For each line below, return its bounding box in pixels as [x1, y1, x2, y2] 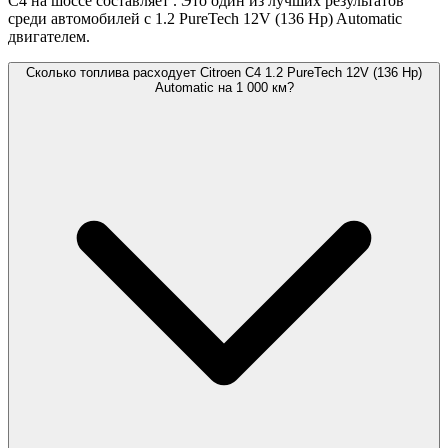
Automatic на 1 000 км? [154, 80, 294, 96]
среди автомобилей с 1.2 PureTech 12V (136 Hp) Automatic [8, 10, 402, 28]
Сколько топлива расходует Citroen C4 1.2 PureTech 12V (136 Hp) [26, 65, 422, 81]
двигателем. [8, 28, 90, 46]
